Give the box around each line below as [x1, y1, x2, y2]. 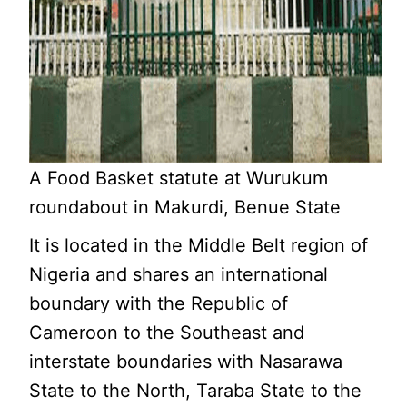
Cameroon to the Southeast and [29, 321, 305, 343]
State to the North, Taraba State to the [29, 379, 362, 402]
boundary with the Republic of [29, 292, 289, 314]
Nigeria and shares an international [29, 263, 329, 285]
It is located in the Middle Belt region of [29, 233, 369, 256]
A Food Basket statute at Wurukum [29, 166, 329, 189]
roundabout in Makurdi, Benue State [29, 195, 342, 218]
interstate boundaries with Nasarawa [29, 350, 343, 372]
